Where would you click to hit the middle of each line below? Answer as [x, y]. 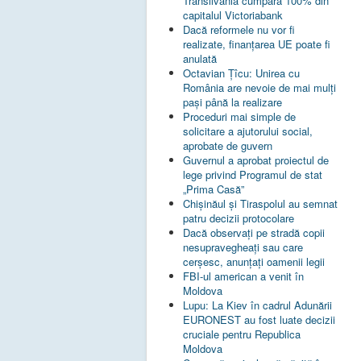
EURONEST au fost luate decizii [259, 320]
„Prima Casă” [214, 189]
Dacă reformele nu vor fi [239, 30]
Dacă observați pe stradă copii [254, 233]
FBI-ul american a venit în [243, 276]
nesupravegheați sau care [243, 247]
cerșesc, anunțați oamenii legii [254, 262]
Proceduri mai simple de [239, 117]
